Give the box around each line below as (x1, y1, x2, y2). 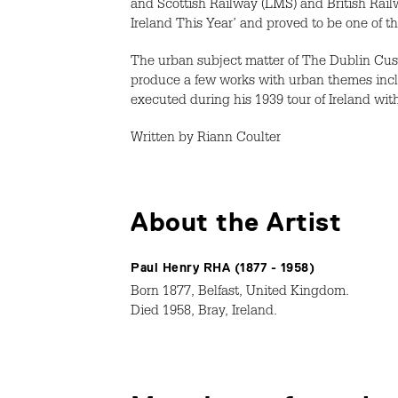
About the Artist (131, 206, 341, 237)
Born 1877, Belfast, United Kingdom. (131, 285, 349, 300)
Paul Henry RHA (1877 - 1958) (131, 259, 314, 275)
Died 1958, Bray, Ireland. (131, 305, 277, 320)
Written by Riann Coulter (131, 131, 281, 147)
